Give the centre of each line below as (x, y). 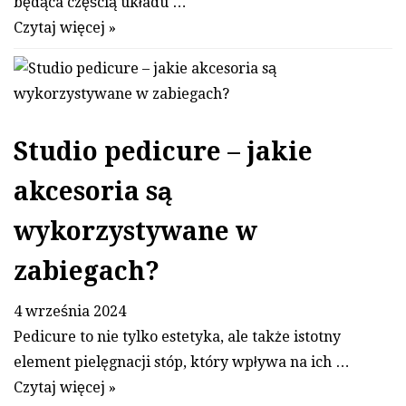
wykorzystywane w (135, 232)
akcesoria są (93, 192)
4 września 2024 (70, 312)
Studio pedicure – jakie (163, 152)
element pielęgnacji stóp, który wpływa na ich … (182, 362)
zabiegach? (87, 272)
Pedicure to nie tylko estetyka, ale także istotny (177, 337)
